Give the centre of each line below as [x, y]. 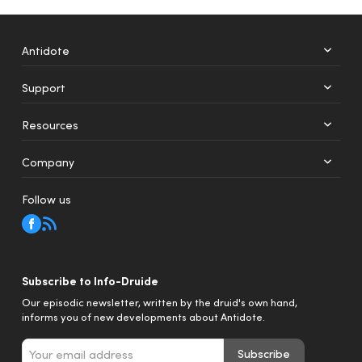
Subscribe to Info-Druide [90, 280]
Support [44, 87]
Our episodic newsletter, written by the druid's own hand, [160, 302]
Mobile [92, 159]
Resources [50, 124]
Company [48, 162]
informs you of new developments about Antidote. [143, 316]
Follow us [46, 199]
